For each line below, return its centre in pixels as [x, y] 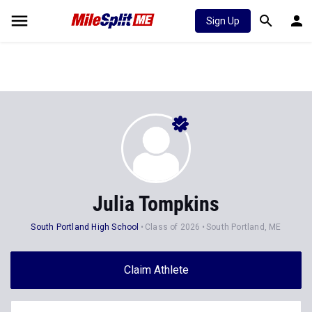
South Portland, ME [244, 227]
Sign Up [223, 21]
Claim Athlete [156, 270]
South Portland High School [85, 227]
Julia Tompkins [156, 204]
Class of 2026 [172, 227]
